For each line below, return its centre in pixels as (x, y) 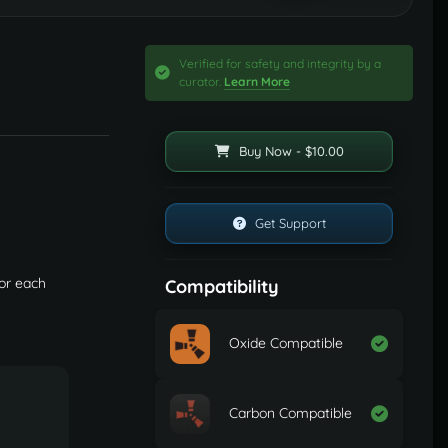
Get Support (288, 223)
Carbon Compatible (290, 412)
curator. (201, 82)
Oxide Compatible (286, 342)
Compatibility (222, 287)
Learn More (257, 82)
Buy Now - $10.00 (289, 151)
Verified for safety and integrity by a (280, 64)
